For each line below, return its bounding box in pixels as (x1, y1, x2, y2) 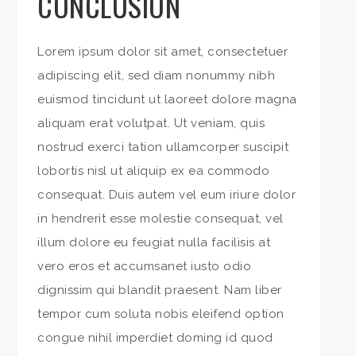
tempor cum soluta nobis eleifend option (37, 306, 284, 321)
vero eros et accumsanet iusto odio (37, 258, 252, 273)
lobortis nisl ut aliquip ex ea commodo (37, 163, 270, 178)
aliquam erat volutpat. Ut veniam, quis (37, 115, 265, 130)
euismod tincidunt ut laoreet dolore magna (37, 91, 297, 106)
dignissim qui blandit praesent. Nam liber (37, 282, 282, 297)
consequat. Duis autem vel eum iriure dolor (37, 187, 296, 202)
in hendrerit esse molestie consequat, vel (37, 211, 284, 226)
